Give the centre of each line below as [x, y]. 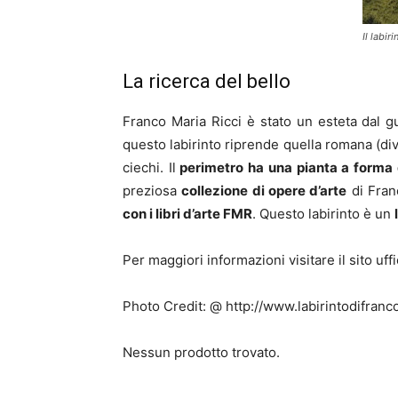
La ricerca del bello [207, 81]
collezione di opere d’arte [264, 190]
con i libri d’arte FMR [187, 213]
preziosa [152, 190]
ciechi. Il [149, 167]
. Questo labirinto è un [323, 213]
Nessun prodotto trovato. [201, 352]
